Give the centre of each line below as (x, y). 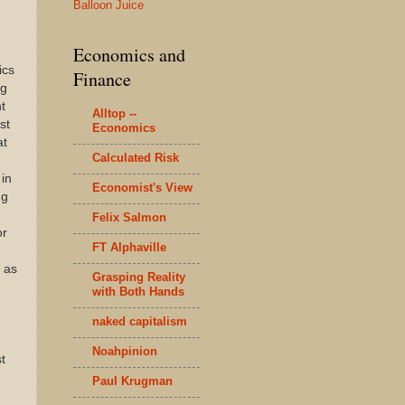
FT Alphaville (129, 247)
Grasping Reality (139, 277)
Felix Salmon (129, 217)
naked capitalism (140, 321)
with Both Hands (138, 291)
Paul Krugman (132, 381)
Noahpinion (125, 351)
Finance (102, 79)
